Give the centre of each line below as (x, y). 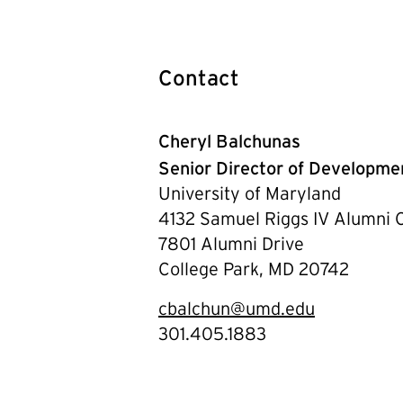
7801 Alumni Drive (231, 246)
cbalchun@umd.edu (237, 310)
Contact (199, 78)
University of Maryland (250, 195)
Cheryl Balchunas (229, 142)
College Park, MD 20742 (254, 271)
